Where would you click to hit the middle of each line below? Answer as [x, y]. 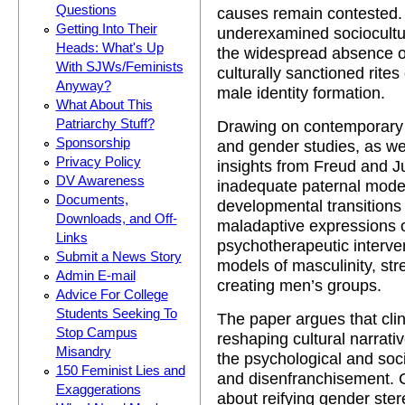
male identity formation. [301, 93]
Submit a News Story [118, 256]
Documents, [92, 199]
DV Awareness [100, 180]
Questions [86, 9]
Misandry [83, 351]
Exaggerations [98, 389]
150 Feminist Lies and [120, 370]
